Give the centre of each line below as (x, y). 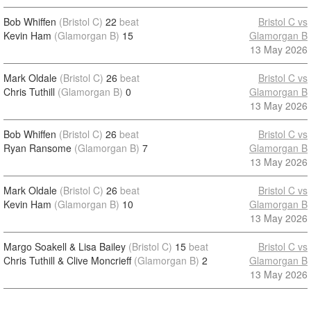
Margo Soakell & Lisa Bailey (65, 246)
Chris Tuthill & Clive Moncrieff (67, 260)
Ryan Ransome (37, 148)
